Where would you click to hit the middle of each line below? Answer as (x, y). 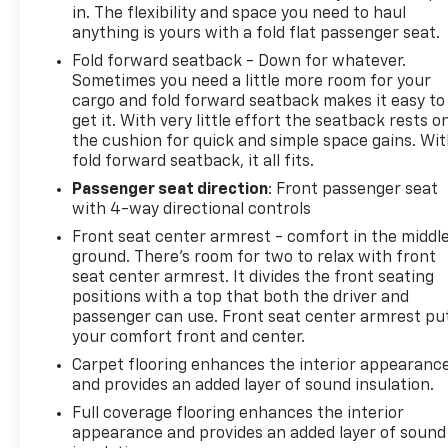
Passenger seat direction (170, 189)
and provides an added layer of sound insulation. (253, 385)
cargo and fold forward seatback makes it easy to (259, 101)
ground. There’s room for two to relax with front (254, 257)
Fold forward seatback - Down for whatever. (239, 61)
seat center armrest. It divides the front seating (253, 277)
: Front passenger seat (353, 189)
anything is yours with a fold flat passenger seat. (256, 33)
